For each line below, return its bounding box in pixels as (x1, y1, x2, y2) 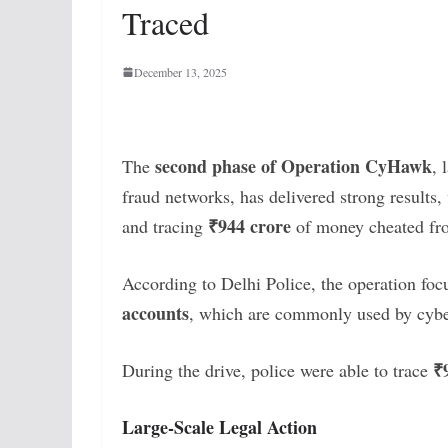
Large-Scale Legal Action (122, 413, 317, 440)
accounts (122, 299, 189, 326)
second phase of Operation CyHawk (155, 152, 432, 179)
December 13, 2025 (134, 63, 227, 80)
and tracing (122, 213, 208, 238)
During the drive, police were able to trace (122, 357, 433, 382)
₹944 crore (208, 212, 291, 239)
